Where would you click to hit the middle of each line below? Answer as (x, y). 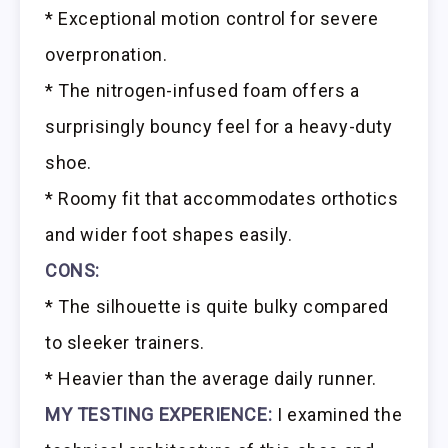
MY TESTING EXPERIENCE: (159, 414)
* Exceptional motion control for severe (212, 18)
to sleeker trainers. (125, 342)
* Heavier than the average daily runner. (211, 378)
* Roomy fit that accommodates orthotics (222, 198)
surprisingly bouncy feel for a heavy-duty (219, 126)
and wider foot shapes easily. (169, 234)
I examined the (337, 414)
